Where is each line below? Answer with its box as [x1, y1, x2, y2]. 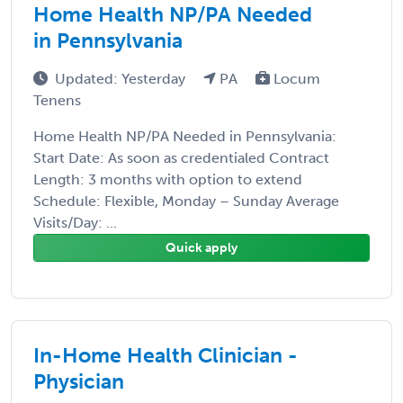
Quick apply [166, 239, 237, 255]
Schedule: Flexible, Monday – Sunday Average [33, 192, 339, 210]
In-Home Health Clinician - [33, 342, 298, 368]
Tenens [33, 91, 81, 109]
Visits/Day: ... [33, 213, 117, 231]
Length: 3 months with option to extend [33, 170, 302, 188]
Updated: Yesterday [55, 69, 189, 87]
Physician [33, 368, 124, 394]
